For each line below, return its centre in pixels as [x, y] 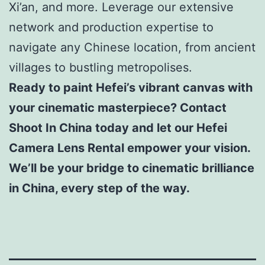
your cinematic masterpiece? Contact [118, 107]
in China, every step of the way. [99, 188]
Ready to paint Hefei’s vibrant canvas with [131, 87]
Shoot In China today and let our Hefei [118, 127]
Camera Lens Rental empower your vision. [130, 148]
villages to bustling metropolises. [101, 67]
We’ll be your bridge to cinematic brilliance [132, 168]
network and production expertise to [111, 27]
